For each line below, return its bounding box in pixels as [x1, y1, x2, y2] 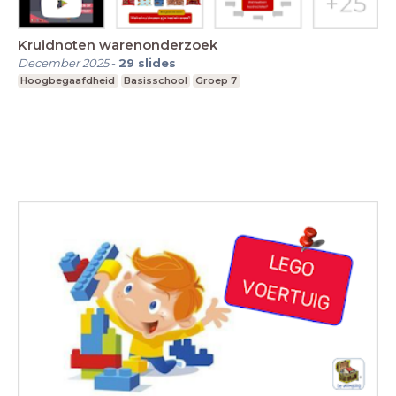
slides [138, 55, 176, 70]
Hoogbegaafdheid [20, 73, 116, 87]
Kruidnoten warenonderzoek [18, 35, 217, 53]
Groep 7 [195, 73, 238, 87]
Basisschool [123, 73, 187, 87]
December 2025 [18, 55, 109, 70]
